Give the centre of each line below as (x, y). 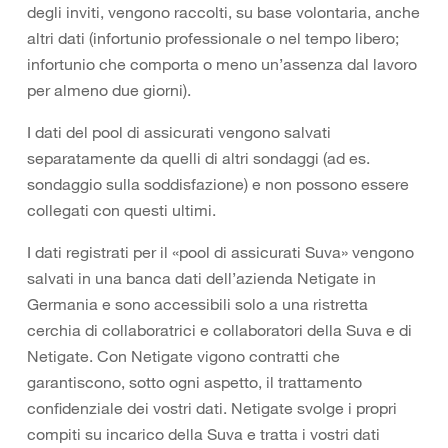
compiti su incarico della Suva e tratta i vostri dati (203, 434)
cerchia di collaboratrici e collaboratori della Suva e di (219, 330)
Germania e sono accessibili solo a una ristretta (197, 304)
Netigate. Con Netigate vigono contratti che (183, 356)
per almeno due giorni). (109, 90)
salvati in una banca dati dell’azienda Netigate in (201, 278)
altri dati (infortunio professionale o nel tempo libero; (213, 38)
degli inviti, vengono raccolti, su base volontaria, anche (223, 12)
